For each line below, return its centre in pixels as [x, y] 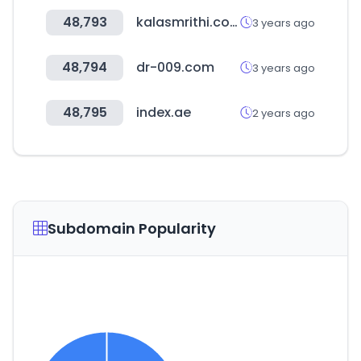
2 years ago [284, 113]
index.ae [164, 112]
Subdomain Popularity [132, 228]
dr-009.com [175, 67]
